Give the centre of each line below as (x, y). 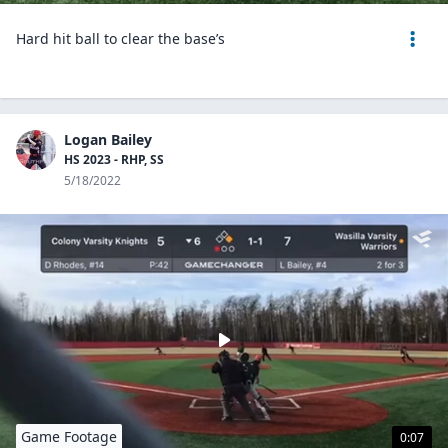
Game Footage (69, 436)
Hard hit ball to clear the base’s (120, 38)
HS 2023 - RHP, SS (114, 159)
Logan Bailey (108, 139)
